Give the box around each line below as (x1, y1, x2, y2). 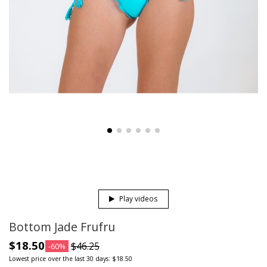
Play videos (117, 194, 159, 204)
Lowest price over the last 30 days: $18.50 (9, 254, 132, 263)
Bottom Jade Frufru (9, 219, 115, 235)
